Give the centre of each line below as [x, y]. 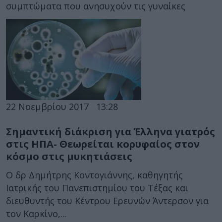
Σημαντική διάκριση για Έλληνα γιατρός [111, 131]
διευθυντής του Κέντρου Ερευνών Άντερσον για [107, 201]
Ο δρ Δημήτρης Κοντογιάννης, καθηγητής [94, 175]
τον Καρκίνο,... [36, 214]
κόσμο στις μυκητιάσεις [69, 156]
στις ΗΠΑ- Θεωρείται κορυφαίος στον [103, 144]
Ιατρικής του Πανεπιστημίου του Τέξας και [97, 188]
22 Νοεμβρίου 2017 [47, 106]
